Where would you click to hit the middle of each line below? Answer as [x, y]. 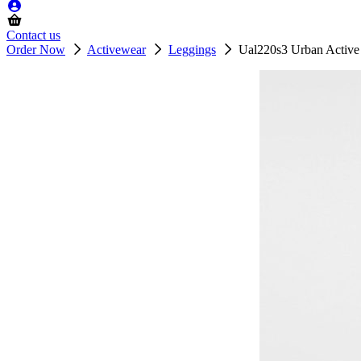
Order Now [36, 50]
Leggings [192, 50]
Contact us [33, 35]
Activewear [116, 50]
